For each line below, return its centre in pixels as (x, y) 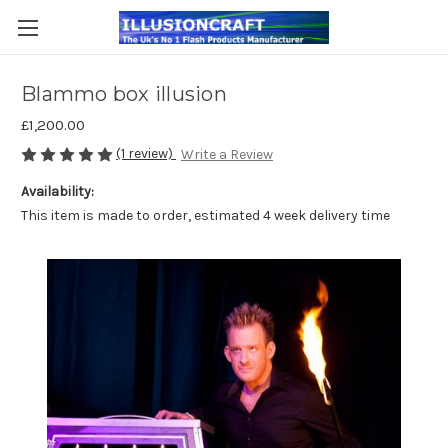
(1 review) (146, 153)
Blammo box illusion (124, 94)
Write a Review (226, 155)
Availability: (57, 192)
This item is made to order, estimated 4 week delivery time (205, 216)
